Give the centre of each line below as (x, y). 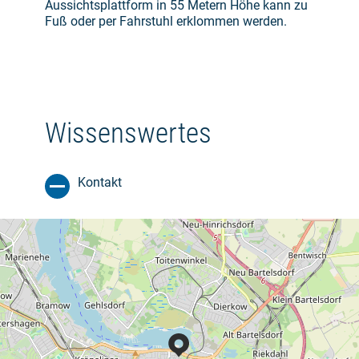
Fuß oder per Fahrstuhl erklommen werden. (166, 21)
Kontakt (100, 182)
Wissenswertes (128, 133)
